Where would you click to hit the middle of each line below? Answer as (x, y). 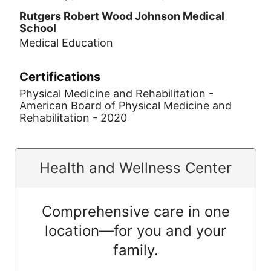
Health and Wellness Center (135, 168)
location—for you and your (135, 231)
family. (135, 250)
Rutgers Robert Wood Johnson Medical (122, 16)
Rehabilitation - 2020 (73, 118)
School (38, 28)
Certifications (60, 77)
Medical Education (66, 43)
